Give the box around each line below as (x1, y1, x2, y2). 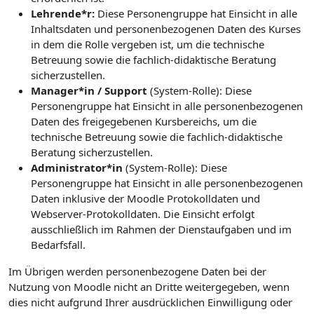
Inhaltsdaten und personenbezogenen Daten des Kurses (31, 22, 301, 36)
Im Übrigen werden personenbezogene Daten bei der (8, 264, 266, 278)
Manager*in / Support (31, 83, 147, 97)
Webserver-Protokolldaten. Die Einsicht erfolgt (31, 207, 254, 221)
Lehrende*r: (31, 6, 97, 20)
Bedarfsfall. (31, 238, 86, 252)
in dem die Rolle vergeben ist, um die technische (31, 37, 264, 51)
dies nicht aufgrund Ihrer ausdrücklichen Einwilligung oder (8, 295, 292, 309)
